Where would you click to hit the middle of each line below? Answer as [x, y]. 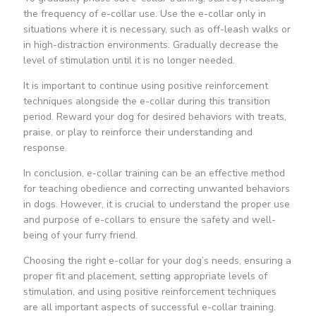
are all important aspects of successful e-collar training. [149, 308]
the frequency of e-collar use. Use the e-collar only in [144, 14]
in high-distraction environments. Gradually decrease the [151, 45]
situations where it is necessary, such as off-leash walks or [157, 30]
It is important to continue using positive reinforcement [145, 86]
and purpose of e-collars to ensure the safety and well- [149, 220]
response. [45, 148]
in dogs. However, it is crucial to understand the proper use [156, 205]
